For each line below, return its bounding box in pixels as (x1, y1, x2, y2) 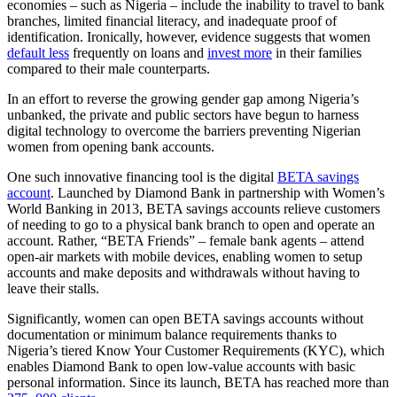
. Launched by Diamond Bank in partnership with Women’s (51, 185, 385, 201)
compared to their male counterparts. (7, 61, 210, 77)
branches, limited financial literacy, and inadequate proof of (7, 13, 337, 29)
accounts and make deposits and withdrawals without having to (7, 265, 360, 281)
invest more (207, 45, 272, 61)
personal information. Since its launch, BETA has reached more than (7, 375, 389, 391)
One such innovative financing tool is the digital (7, 169, 277, 185)
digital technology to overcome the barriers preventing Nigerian (7, 123, 361, 139)
